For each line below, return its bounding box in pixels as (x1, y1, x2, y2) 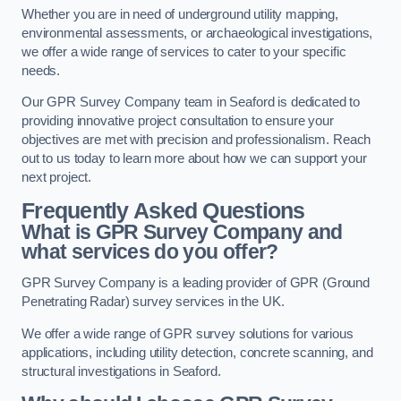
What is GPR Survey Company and (21, 219, 343, 243)
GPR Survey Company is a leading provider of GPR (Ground (21, 276, 371, 291)
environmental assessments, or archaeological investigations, (21, 25, 373, 40)
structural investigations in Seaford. (21, 363, 221, 379)
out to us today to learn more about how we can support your (21, 151, 367, 166)
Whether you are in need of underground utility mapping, (21, 6, 339, 21)
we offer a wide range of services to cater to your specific (21, 44, 346, 59)
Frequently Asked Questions (21, 198, 305, 223)
